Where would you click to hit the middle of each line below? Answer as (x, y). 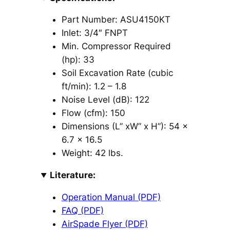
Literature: (73, 175)
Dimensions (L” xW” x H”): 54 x (124, 127)
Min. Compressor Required (116, 46)
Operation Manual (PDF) (111, 197)
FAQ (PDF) (82, 211)
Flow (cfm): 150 (93, 113)
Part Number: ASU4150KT (116, 20)
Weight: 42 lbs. (92, 153)
